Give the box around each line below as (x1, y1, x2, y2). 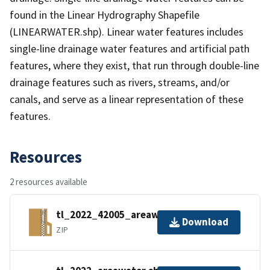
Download (182, 215, 228, 229)
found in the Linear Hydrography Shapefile (10, 7, 199, 22)
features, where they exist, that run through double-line (10, 58, 259, 72)
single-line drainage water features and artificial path (10, 41, 250, 55)
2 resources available (10, 175, 87, 187)
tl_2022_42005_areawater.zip (56, 208, 196, 222)
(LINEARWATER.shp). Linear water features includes (10, 24, 243, 39)
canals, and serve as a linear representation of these (10, 92, 243, 106)
